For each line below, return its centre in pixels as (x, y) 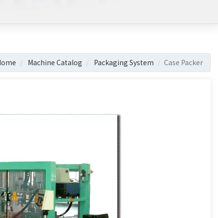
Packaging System (124, 62)
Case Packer (183, 62)
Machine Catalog (55, 62)
